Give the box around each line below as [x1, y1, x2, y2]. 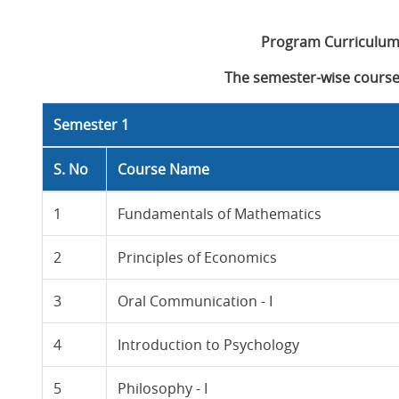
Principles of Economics [118, 248, 278, 267]
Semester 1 [53, 115, 130, 134]
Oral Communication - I [118, 291, 273, 311]
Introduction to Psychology [118, 335, 300, 354]
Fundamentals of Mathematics [118, 204, 322, 224]
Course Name [118, 159, 210, 179]
